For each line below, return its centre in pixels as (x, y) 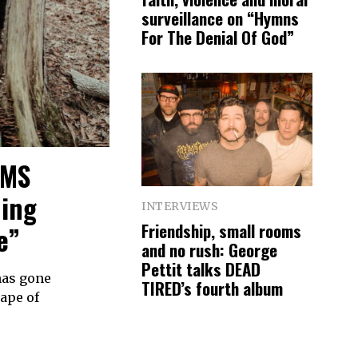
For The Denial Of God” (218, 37)
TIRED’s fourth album (212, 288)
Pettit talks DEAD (201, 268)
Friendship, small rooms (221, 230)
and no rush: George (209, 249)
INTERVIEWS (180, 207)
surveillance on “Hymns (220, 18)
